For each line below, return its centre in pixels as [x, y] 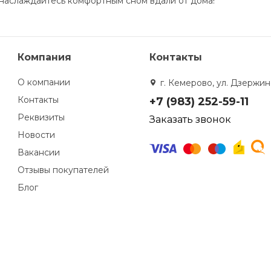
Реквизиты [41, 117]
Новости [37, 135]
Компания [45, 57]
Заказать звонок [190, 119]
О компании [44, 82]
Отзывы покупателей [64, 170]
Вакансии [39, 152]
